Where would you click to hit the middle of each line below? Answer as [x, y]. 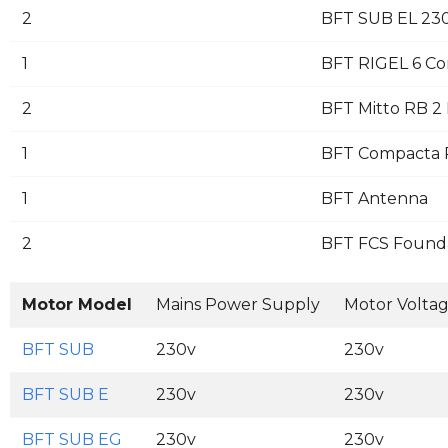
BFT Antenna [374, 199]
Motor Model [77, 305]
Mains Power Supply [238, 305]
